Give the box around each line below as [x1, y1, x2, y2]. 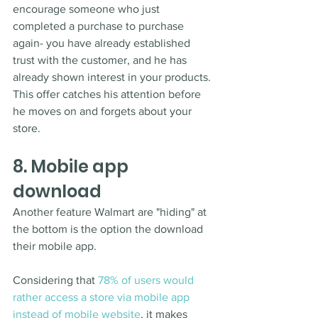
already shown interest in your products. [13, 71, 214, 84]
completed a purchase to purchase [13, 20, 187, 33]
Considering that [13, 274, 98, 287]
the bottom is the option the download [13, 223, 206, 236]
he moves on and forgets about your [13, 105, 194, 118]
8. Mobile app [13, 155, 132, 179]
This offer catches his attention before [13, 88, 204, 101]
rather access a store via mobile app [13, 291, 192, 304]
